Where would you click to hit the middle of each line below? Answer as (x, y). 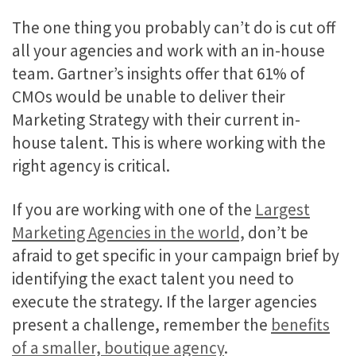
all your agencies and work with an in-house (168, 51)
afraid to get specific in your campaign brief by (176, 256)
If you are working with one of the (133, 210)
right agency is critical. (91, 166)
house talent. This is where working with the (169, 143)
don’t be (277, 233)
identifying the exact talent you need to (153, 279)
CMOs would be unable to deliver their (149, 97)
